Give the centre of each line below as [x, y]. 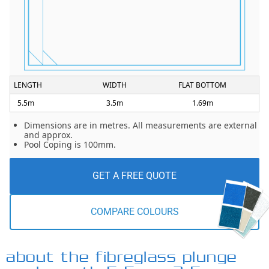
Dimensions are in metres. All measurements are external [141, 125]
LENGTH [28, 85]
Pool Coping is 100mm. [70, 145]
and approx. [48, 135]
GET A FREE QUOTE [134, 176]
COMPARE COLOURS [134, 212]
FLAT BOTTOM [202, 85]
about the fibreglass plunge [122, 258]
